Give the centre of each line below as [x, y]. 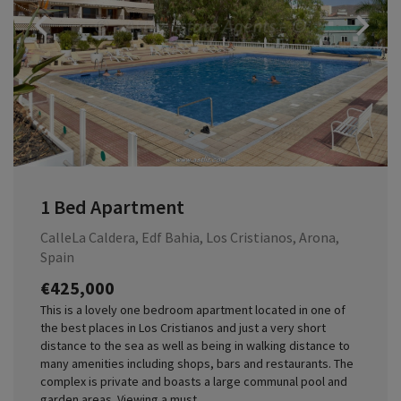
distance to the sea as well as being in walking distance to [195, 345]
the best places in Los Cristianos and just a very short [183, 327]
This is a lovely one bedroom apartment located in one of [193, 309]
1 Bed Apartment [112, 207]
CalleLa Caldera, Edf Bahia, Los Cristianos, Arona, [190, 237]
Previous [137, 25]
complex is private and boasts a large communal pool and [194, 381]
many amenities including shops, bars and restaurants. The [197, 363]
